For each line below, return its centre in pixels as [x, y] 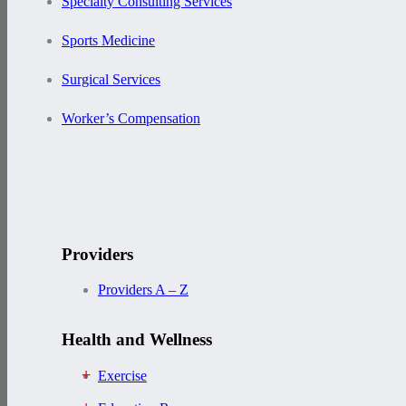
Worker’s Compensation [131, 119]
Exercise [122, 376]
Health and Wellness [137, 339]
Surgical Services [111, 80]
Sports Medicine [108, 41]
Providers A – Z [143, 289]
